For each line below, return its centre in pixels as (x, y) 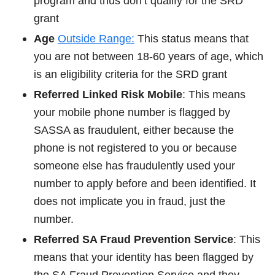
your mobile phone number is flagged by (132, 112)
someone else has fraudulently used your (134, 165)
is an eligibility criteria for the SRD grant (130, 74)
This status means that (192, 38)
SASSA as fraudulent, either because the (134, 130)
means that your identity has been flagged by (144, 257)
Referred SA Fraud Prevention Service (134, 239)
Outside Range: (96, 38)
